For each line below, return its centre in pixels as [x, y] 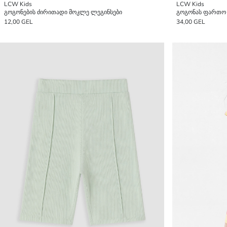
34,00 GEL [191, 22]
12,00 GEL [18, 22]
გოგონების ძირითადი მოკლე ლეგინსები [63, 12]
